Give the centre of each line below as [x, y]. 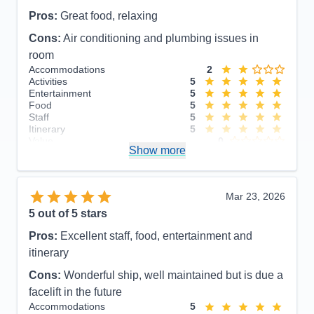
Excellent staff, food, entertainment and [156, 236]
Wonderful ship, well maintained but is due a [173, 275]
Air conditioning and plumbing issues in [161, 38]
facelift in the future [75, 292]
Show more [157, 150]
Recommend [57, 166]
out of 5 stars [71, 214]
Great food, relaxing [109, 15]
